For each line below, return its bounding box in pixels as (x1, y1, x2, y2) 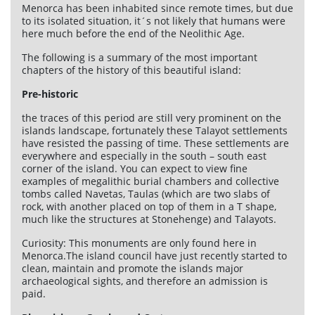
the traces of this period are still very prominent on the (22, 111, 281, 125)
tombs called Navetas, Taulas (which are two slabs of (22, 187, 270, 201)
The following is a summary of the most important (22, 51, 257, 65)
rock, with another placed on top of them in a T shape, (22, 200, 276, 214)
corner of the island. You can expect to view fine (22, 162, 247, 176)
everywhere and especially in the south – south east (22, 149, 266, 163)
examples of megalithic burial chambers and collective (22, 174, 279, 188)
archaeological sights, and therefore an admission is (22, 274, 268, 288)
